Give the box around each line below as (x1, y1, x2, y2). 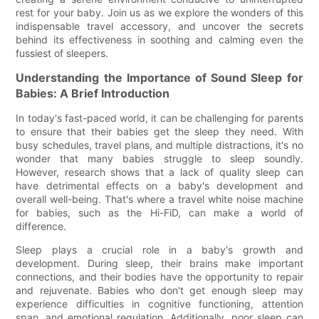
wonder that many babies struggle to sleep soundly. (16, 152, 303, 164)
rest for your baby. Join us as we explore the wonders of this (16, 6, 303, 19)
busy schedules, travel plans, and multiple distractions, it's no (16, 138, 303, 151)
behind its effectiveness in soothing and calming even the (16, 33, 303, 46)
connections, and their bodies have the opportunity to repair (16, 270, 303, 283)
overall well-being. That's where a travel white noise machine (16, 192, 303, 205)
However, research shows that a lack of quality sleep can (16, 165, 303, 178)
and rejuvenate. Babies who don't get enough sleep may (16, 283, 303, 296)
